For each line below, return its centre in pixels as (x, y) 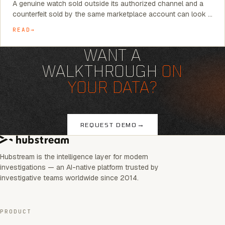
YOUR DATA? (113, 87)
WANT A (113, 55)
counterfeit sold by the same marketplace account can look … (113, 14)
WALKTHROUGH (102, 71)
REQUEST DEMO (108, 125)
